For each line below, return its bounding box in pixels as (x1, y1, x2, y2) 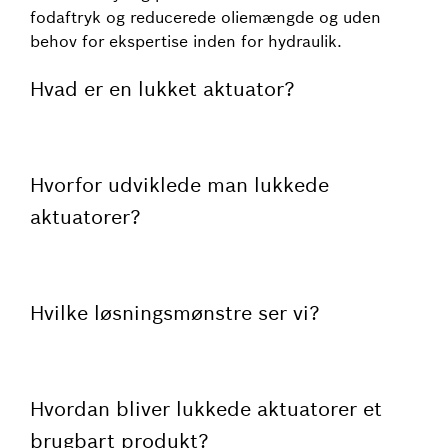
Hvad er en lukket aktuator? (30, 76, 295, 101)
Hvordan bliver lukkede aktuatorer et (30, 396, 382, 421)
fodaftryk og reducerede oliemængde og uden (30, 7, 381, 27)
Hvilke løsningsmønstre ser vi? (30, 300, 320, 325)
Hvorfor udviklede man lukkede (30, 172, 329, 197)
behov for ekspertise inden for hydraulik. (30, 31, 342, 51)
